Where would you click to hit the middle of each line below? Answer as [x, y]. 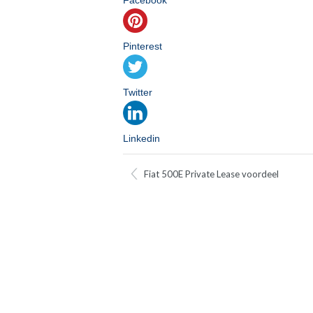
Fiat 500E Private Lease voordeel [211, 174]
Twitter [138, 92]
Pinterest [143, 46]
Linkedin [141, 138]
